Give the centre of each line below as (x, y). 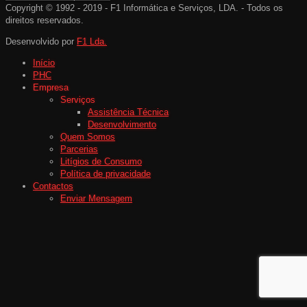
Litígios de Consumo (101, 161)
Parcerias (79, 149)
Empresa (51, 87)
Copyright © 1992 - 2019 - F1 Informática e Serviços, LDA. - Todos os (144, 8)
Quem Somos (88, 136)
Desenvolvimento (122, 124)
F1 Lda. (92, 41)
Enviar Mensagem (96, 198)
